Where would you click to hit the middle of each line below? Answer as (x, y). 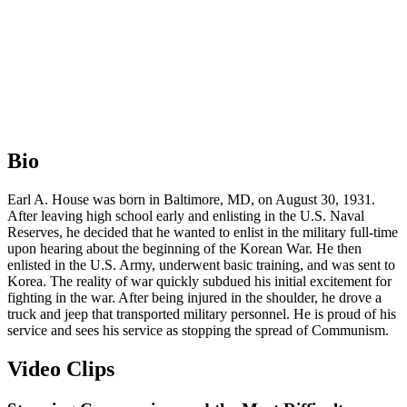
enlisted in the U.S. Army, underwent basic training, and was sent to (201, 265)
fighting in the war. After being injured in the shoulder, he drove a (194, 298)
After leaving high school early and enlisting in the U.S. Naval (186, 216)
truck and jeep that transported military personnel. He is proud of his (202, 314)
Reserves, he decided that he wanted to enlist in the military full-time (203, 233)
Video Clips (61, 369)
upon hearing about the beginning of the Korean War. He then (184, 249)
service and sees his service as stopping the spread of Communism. (198, 331)
